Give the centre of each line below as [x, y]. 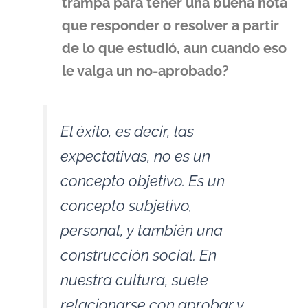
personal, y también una [142, 231]
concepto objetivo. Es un [143, 181]
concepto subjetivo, [126, 206]
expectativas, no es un [135, 156]
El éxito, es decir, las [127, 132]
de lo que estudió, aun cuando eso [174, 48]
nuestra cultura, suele [134, 280]
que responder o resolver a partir [170, 26]
